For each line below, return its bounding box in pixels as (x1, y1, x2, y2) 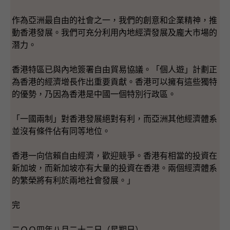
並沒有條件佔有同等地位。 (12, 126, 110, 136)
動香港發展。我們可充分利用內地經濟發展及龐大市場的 (12, 28, 217, 37)
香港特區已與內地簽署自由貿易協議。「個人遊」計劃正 (12, 65, 217, 74)
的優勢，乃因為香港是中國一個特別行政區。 (12, 89, 176, 99)
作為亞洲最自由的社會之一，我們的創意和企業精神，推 (12, 15, 217, 25)
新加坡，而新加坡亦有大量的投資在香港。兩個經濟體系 (12, 163, 217, 172)
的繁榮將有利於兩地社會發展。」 (12, 176, 135, 185)
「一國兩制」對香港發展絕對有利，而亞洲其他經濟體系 (12, 114, 217, 123)
